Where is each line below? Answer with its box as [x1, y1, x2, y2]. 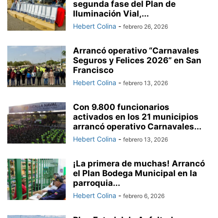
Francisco [73, 65, 113, 75]
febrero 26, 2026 [123, 23, 168, 31]
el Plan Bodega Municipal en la [73, 168, 197, 179]
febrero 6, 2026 [123, 192, 164, 200]
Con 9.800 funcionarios [73, 102, 169, 112]
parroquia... [73, 178, 120, 188]
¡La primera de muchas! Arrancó [73, 159, 205, 169]
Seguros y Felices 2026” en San [73, 55, 201, 66]
